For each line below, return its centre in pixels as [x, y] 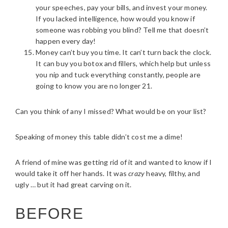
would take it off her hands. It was [72, 173]
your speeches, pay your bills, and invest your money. [122, 7]
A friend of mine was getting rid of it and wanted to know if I [114, 162]
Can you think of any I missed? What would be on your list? [111, 111]
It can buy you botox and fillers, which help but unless [123, 63]
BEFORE [50, 213]
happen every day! [66, 41]
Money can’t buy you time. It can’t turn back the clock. [124, 52]
